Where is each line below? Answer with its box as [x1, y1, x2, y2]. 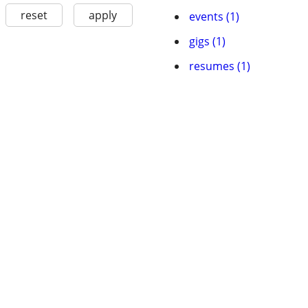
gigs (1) [189, 34, 225, 49]
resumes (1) [189, 58, 250, 74]
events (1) [189, 9, 239, 24]
